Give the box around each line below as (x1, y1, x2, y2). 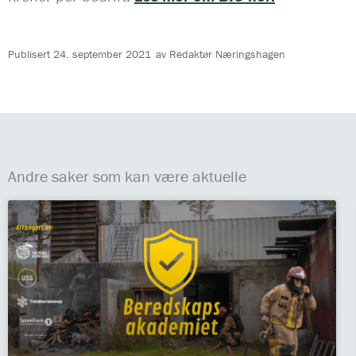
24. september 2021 (53, 47, 151, 62)
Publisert (8, 47, 50, 62)
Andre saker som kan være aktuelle (8, 166, 246, 187)
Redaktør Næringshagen (169, 47, 285, 62)
